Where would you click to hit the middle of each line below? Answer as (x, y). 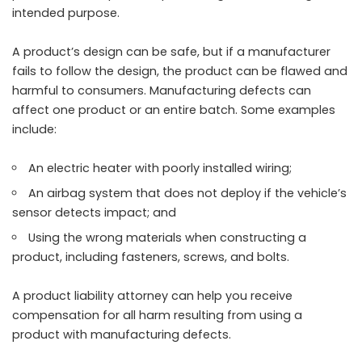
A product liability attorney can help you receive (152, 296)
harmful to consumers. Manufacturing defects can (162, 91)
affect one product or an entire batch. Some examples (174, 110)
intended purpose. (69, 13)
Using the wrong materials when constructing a (168, 238)
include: (34, 130)
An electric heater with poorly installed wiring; (160, 168)
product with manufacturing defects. (125, 335)
